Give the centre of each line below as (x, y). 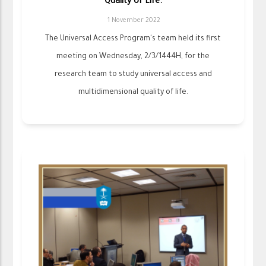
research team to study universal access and (133, 75)
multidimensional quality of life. (133, 92)
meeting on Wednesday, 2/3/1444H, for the (133, 57)
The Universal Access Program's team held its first (133, 39)
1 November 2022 (134, 20)
